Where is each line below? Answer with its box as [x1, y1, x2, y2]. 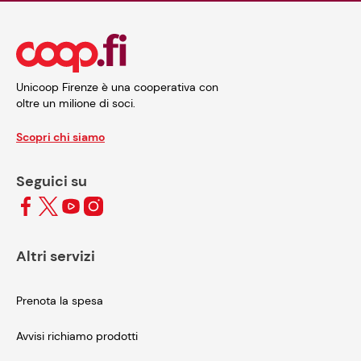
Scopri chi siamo [16, 129, 105, 144]
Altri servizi [16, 246, 95, 266]
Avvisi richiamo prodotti [16, 328, 138, 343]
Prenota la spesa [16, 293, 103, 308]
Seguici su [16, 171, 87, 191]
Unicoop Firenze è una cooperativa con [16, 79, 218, 94]
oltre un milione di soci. [16, 95, 135, 110]
